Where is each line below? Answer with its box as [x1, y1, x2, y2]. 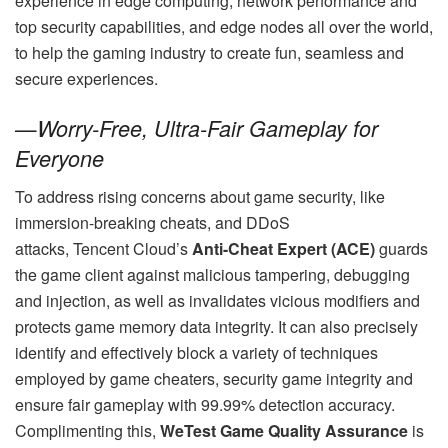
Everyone [15, 143, 104, 174]
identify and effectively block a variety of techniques [15, 341, 378, 365]
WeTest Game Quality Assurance [160, 419, 408, 443]
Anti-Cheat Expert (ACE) [192, 237, 375, 261]
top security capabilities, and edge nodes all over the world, [15, 14, 433, 38]
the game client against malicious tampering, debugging [15, 263, 410, 287]
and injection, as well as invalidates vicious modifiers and [15, 289, 420, 313]
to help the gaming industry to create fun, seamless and [15, 40, 404, 64]
